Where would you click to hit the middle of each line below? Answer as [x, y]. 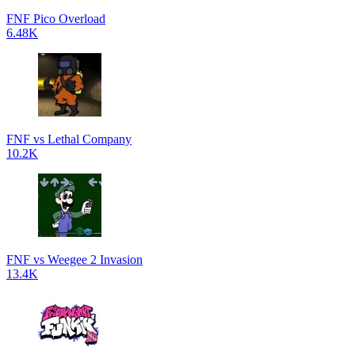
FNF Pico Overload [56, 19]
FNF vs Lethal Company [69, 139]
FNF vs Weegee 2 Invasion [74, 260]
